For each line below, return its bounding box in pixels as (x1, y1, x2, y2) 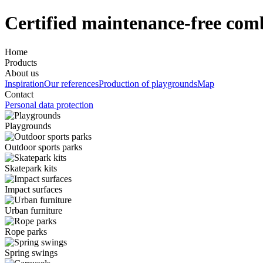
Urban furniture (5, 205, 62, 215)
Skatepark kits (5, 163, 57, 173)
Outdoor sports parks (5, 141, 82, 152)
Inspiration (5, 78, 44, 89)
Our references (44, 78, 99, 89)
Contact (5, 89, 33, 99)
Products (5, 57, 37, 68)
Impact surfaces (5, 184, 62, 194)
